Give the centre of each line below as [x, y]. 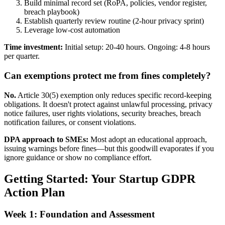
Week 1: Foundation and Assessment [79, 214]
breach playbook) [52, 12]
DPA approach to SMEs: [46, 139]
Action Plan [34, 192]
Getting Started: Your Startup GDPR [100, 179]
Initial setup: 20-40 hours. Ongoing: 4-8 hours [136, 47]
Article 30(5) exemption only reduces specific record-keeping [114, 95]
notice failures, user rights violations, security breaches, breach [102, 113]
